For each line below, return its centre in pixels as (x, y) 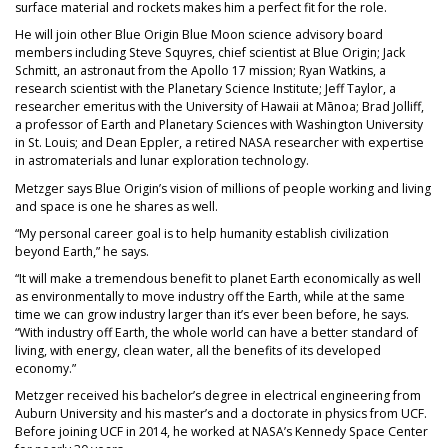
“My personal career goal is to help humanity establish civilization (202, 233)
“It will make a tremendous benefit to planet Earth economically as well (218, 278)
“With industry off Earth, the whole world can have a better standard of (216, 332)
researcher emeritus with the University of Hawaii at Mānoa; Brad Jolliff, (219, 107)
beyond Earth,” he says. (82, 251)
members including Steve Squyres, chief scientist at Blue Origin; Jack (210, 53)
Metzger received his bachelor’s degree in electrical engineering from (218, 396)
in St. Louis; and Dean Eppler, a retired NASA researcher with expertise (219, 143)
